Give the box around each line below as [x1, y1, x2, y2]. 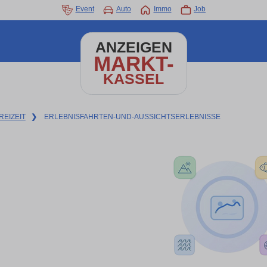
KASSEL [103, 71, 164, 87]
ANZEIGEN [95, 39, 172, 55]
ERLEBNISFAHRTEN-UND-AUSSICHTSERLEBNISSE [44, 113, 221, 121]
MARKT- [93, 52, 174, 75]
